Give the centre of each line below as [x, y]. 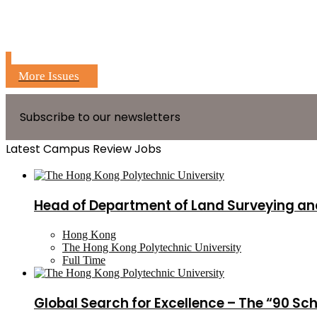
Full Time [84, 260]
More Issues [49, 76]
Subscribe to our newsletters [100, 117]
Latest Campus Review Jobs [83, 149]
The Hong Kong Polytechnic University [152, 248]
